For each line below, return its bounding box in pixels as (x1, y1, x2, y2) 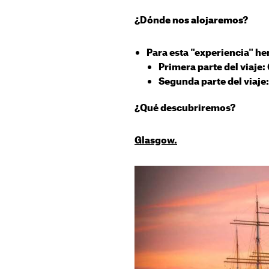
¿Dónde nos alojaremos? (134, 16, 248, 25)
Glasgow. (134, 136, 177, 145)
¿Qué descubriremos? (134, 104, 235, 113)
